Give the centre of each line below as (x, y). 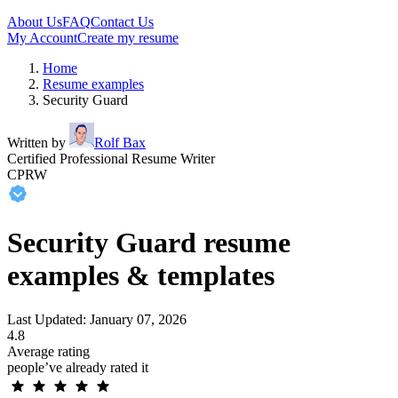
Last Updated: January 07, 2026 (97, 319)
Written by (38, 143)
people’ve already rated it (78, 367)
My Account (42, 38)
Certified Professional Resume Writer (111, 159)
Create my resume (128, 38)
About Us (35, 22)
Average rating (48, 351)
